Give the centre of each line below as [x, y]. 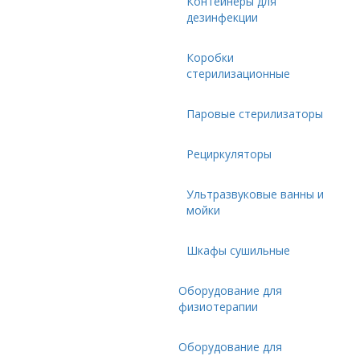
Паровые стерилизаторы [255, 114]
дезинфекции [222, 17]
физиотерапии [218, 307]
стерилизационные [238, 74]
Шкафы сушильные [238, 250]
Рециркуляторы [229, 154]
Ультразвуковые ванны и [255, 194]
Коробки [210, 57]
